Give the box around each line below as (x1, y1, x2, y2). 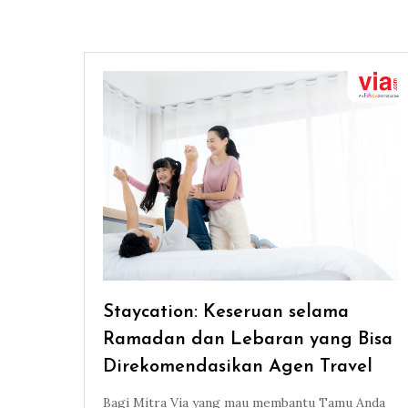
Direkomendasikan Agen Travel (103, 358, 372, 377)
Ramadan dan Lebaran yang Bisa (103, 331, 393, 350)
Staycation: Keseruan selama (103, 303, 349, 322)
